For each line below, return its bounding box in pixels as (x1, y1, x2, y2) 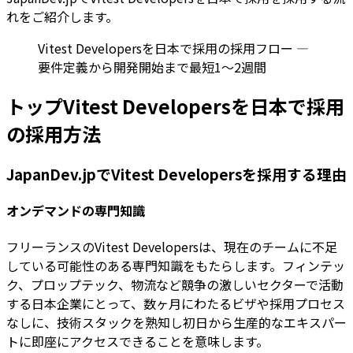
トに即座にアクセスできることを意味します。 (6, 331, 269, 351)
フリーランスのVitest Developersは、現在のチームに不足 (6, 236, 337, 256)
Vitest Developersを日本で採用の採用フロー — (38, 39, 309, 58)
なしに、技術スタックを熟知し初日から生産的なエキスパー (6, 312, 347, 332)
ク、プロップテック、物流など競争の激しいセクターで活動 (6, 274, 344, 294)
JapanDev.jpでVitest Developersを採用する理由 (6, 163, 347, 185)
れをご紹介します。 (6, 7, 118, 27)
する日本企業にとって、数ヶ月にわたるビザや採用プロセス (6, 293, 345, 313)
